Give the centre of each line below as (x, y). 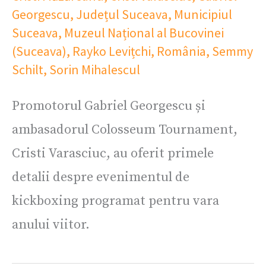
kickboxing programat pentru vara (115, 201)
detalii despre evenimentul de (101, 178)
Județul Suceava (122, 14)
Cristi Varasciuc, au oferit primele (113, 154)
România (181, 51)
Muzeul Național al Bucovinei (144, 32)
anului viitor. (51, 225)
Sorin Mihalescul (95, 69)
